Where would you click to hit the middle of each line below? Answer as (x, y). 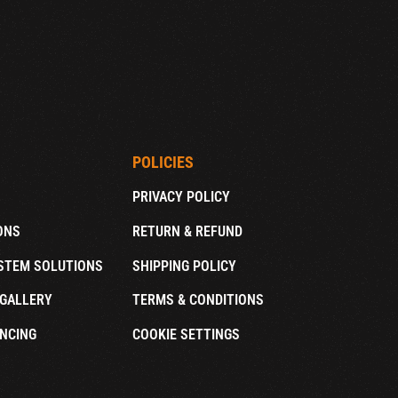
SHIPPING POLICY (184, 266)
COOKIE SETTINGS (186, 334)
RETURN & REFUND (187, 231)
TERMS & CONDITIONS (198, 300)
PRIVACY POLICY (181, 196)
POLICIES (163, 163)
